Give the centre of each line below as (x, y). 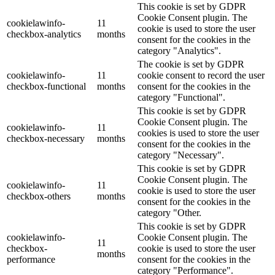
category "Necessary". (181, 155)
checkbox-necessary (46, 138)
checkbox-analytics (44, 34)
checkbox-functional (46, 86)
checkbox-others (39, 196)
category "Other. (169, 212)
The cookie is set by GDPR (191, 64)
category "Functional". (181, 97)
